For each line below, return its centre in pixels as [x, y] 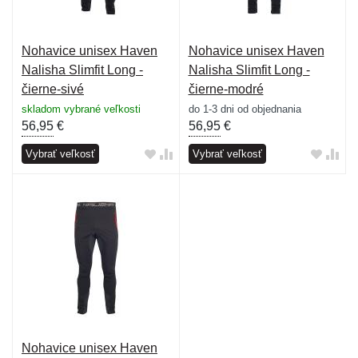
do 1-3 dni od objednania [245, 109]
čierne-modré [226, 89]
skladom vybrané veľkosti [81, 109]
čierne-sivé [53, 89]
